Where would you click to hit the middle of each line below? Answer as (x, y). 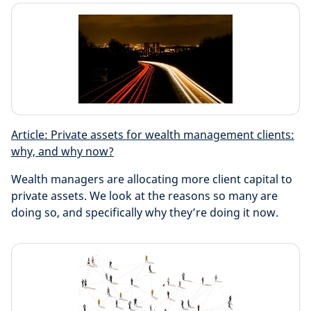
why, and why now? (62, 151)
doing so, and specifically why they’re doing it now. (145, 212)
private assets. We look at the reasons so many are (144, 196)
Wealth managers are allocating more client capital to (152, 179)
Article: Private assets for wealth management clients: (153, 135)
